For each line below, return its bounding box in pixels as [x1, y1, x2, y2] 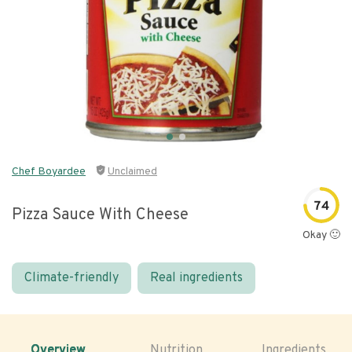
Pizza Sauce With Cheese [12, 204, 189, 225]
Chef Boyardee [12, 165, 86, 178]
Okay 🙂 [302, 229, 340, 242]
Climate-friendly [24, 270, 119, 286]
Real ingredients [150, 270, 243, 286]
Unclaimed [108, 165, 157, 178]
